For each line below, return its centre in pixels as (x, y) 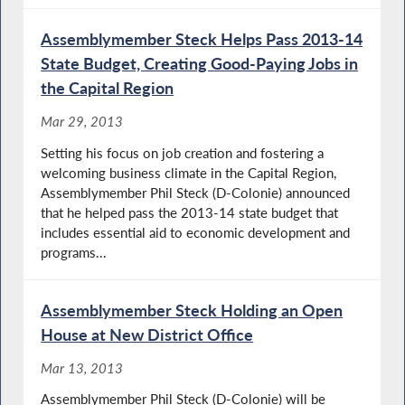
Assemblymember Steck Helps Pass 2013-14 (202, 38)
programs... (74, 252)
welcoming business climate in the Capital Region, (189, 172)
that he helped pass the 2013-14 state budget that (190, 212)
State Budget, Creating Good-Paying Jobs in (200, 63)
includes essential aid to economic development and (196, 232)
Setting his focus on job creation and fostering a (183, 152)
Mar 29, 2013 (82, 122)
